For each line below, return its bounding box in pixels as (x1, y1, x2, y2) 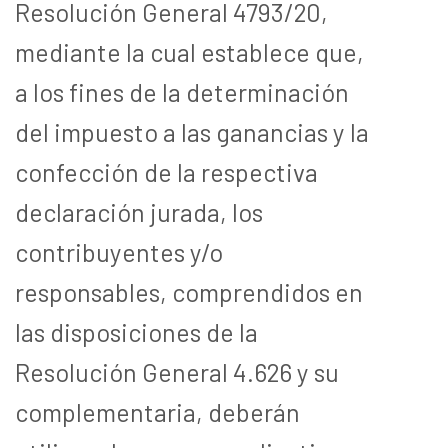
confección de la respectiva (15, 156, 318, 187)
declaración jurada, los (15, 196, 263, 227)
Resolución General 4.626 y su (15, 356, 339, 387)
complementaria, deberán (15, 396, 300, 427)
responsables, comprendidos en (15, 276, 363, 307)
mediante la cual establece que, (15, 36, 364, 67)
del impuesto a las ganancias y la (15, 116, 369, 147)
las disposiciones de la (15, 316, 258, 347)
